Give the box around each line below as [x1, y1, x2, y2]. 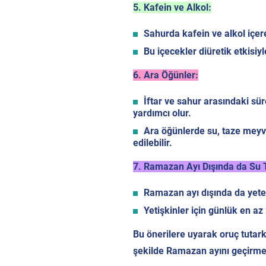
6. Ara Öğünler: [133, 69, 198, 81]
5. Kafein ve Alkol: [133, 2, 211, 14]
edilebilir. [133, 137, 172, 149]
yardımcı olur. [133, 107, 191, 119]
